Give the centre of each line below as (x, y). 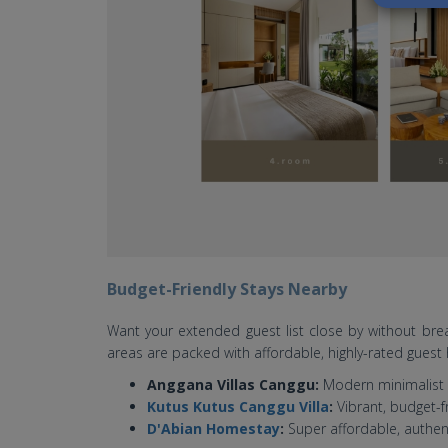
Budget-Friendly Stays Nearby (227, 288)
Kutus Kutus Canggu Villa (238, 406)
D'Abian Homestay (213, 428)
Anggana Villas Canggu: (233, 384)
